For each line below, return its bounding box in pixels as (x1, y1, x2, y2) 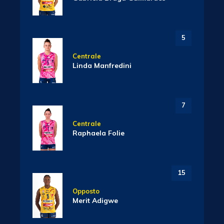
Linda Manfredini (72, 61, 131, 70)
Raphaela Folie (72, 128, 124, 138)
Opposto (72, 187, 99, 195)
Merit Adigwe (72, 196, 118, 205)
